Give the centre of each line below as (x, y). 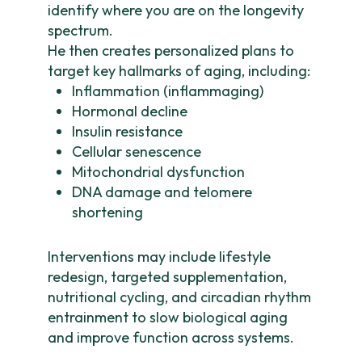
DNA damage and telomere (162, 192)
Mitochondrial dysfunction (159, 172)
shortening (108, 212)
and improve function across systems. (171, 337)
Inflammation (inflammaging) (168, 91)
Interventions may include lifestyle (160, 257)
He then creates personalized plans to (171, 51)
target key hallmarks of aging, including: (179, 71)
